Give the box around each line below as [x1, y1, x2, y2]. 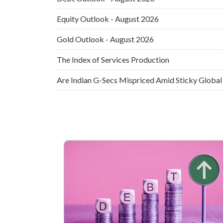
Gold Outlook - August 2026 [57, 34, 154, 44]
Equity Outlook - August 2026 [57, 13, 159, 23]
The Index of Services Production [57, 54, 169, 64]
